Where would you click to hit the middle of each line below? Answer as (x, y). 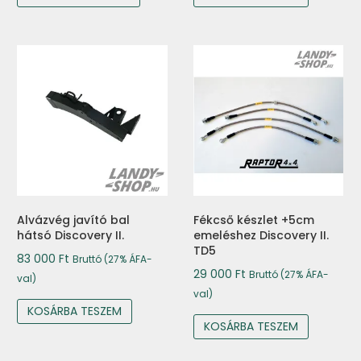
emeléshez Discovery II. (261, 235)
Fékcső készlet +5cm (253, 220)
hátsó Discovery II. (71, 235)
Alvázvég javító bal (73, 220)
